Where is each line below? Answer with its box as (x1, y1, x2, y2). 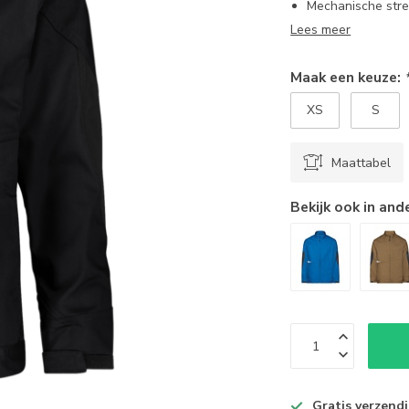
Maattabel (331, 153, 392, 172)
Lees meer (290, 21, 351, 38)
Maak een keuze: (290, 68, 405, 87)
